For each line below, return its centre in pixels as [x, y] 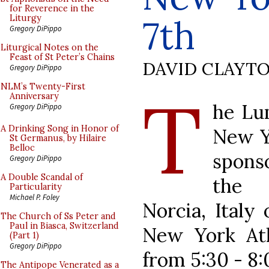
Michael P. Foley [35, 197]
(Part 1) [24, 235]
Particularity [36, 187]
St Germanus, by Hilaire [58, 138]
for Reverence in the [52, 8]
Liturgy [26, 18]
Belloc [22, 148]
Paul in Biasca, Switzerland [64, 226]
